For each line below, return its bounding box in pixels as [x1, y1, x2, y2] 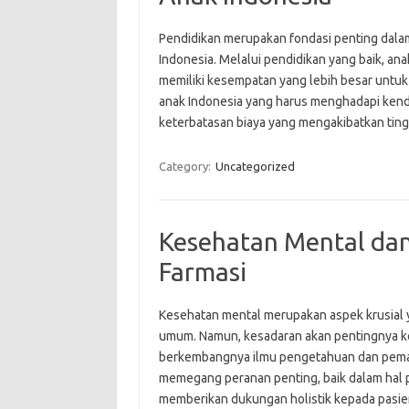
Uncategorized [215, 160, 295, 173]
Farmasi [158, 257, 246, 286]
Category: [158, 160, 214, 173]
